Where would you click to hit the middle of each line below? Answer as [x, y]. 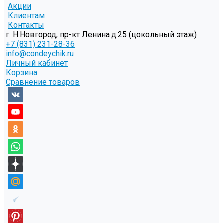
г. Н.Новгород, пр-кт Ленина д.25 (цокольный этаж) [101, 35]
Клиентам [26, 16]
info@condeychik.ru [40, 54]
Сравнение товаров [43, 82]
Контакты [26, 25]
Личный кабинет [37, 63]
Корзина [22, 73]
